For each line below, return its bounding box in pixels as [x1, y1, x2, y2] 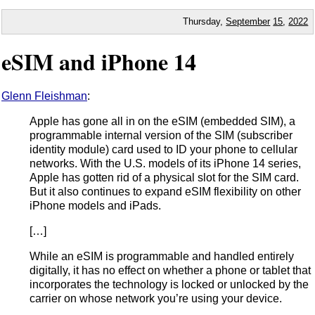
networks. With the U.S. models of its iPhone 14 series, [30, 157, 301, 169]
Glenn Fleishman [1, 89, 87, 102]
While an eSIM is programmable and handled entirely [30, 250, 294, 262]
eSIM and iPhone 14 [1, 45, 196, 79]
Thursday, [183, 15, 226, 27]
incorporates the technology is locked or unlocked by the [30, 278, 309, 290]
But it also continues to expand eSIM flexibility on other [30, 185, 301, 198]
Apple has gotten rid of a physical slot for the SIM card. [30, 171, 299, 184]
